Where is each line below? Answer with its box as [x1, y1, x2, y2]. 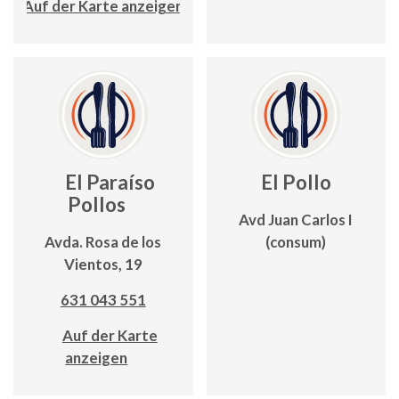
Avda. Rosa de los [45, 232, 162, 251]
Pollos [67, 192, 126, 216]
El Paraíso [64, 170, 155, 194]
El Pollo [260, 170, 331, 194]
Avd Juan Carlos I [239, 210, 354, 229]
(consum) [265, 232, 327, 251]
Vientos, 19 [63, 255, 142, 273]
